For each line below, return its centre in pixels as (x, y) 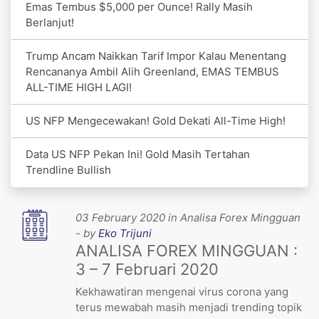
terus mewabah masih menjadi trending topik (189, 307)
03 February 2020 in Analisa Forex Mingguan (188, 217)
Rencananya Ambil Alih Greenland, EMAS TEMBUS (152, 71)
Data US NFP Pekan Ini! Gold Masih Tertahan (138, 154)
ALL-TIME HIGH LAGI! (79, 87)
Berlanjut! (50, 22)
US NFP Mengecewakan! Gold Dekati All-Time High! (156, 120)
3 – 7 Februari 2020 (147, 269)
